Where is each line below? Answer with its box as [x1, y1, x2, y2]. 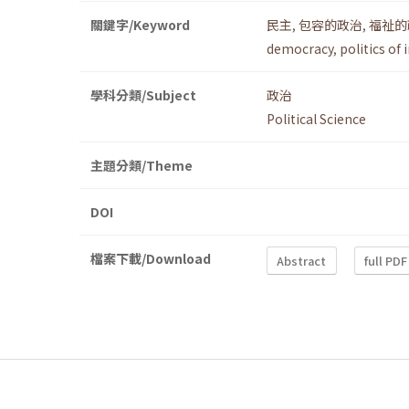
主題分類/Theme [90, 156, 193, 175]
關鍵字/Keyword [90, 16, 190, 35]
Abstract [277, 251, 327, 269]
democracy [267, 39, 333, 58]
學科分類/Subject [90, 86, 196, 105]
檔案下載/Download [90, 249, 211, 268]
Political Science [267, 110, 366, 129]
